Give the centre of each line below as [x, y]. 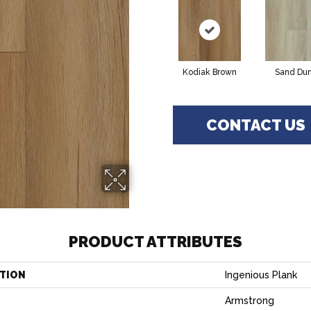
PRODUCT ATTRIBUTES [155, 242]
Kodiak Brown [209, 72]
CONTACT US [256, 125]
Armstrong [250, 301]
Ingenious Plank [261, 275]
